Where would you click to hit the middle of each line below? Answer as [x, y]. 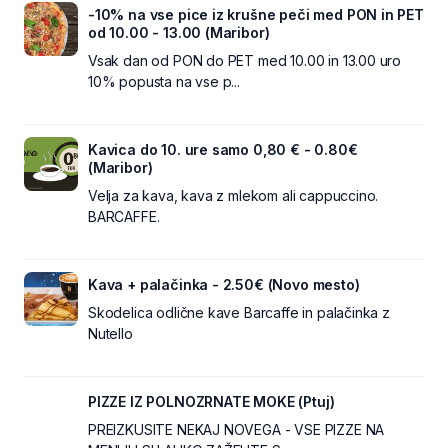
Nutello [110, 333]
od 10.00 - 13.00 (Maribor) [179, 32]
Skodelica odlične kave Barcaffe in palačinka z [239, 312]
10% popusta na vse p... [164, 81]
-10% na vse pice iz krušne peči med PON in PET [256, 14]
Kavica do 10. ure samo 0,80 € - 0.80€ [223, 149]
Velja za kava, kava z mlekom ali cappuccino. [233, 195]
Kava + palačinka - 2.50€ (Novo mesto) [224, 284]
